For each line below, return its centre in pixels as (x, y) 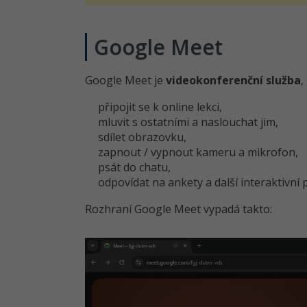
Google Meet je (125, 80)
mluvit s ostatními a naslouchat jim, (188, 122)
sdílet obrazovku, (143, 137)
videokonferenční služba (233, 80)
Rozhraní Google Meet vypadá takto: (179, 209)
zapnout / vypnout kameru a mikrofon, (198, 152)
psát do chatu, (135, 167)
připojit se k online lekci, (160, 107)
